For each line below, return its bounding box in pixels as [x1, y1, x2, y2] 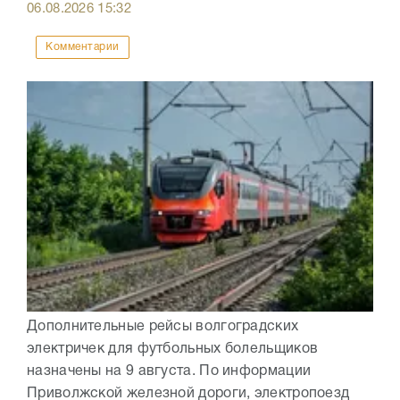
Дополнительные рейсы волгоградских [27, 321, 299, 334]
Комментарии [46, 42, 120, 53]
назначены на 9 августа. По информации [27, 365, 312, 379]
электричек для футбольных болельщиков [27, 343, 319, 356]
